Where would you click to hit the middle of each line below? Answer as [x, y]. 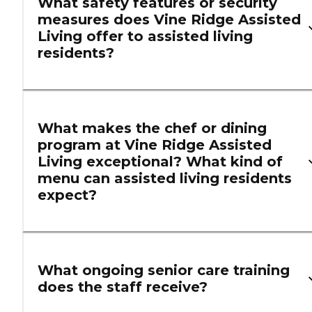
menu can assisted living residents [165, 179]
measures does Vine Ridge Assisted [169, 20]
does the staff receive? [123, 287]
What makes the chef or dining [152, 128]
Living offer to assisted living [145, 37]
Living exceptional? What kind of [160, 162]
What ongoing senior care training [164, 271]
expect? [67, 195]
